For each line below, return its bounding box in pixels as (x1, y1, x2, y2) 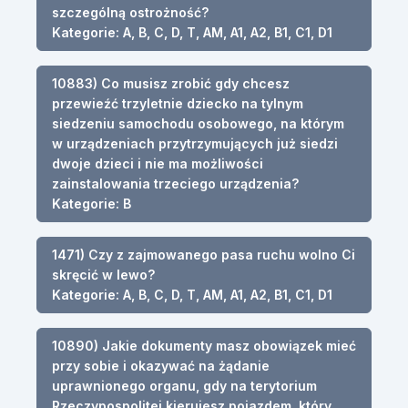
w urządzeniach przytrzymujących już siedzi (52, 135, 338, 151)
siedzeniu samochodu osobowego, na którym (52, 115, 344, 131)
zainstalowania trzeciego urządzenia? (52, 175, 299, 191)
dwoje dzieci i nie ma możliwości (52, 155, 263, 171)
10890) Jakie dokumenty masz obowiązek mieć (52, 337, 356, 353)
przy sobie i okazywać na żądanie (52, 357, 270, 373)
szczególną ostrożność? (52, 4, 209, 20)
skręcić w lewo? (52, 266, 155, 282)
